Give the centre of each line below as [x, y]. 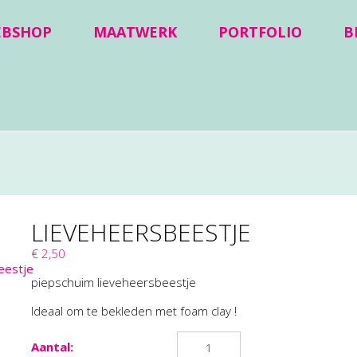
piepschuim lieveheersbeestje [115, 282]
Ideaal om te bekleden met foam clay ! [133, 311]
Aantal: [52, 347]
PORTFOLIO [261, 32]
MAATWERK [135, 32]
